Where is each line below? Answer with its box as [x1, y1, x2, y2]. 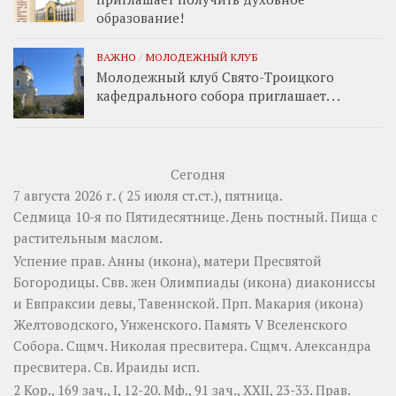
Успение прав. [13, 252, 108, 270]
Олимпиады [160, 273, 240, 292]
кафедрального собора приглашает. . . [96, 87, 340, 105]
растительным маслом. [13, 229, 163, 247]
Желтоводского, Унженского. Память [13, 316, 255, 334]
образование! [96, 9, 184, 27]
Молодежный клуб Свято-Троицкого [96, 68, 334, 87]
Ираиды [116, 358, 169, 377]
